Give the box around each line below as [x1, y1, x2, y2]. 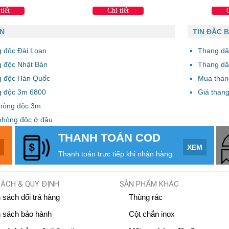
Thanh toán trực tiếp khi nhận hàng [58, 149, 173, 158]
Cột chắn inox [128, 209, 175, 218]
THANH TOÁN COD [58, 131, 161, 144]
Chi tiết [107, 6, 129, 14]
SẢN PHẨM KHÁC [119, 179, 179, 189]
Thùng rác [128, 192, 163, 201]
